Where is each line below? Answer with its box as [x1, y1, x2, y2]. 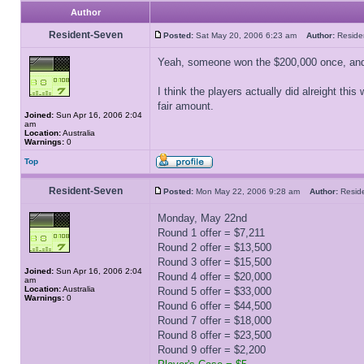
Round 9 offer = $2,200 [158, 344, 266, 356]
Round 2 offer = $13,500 [158, 241, 271, 253]
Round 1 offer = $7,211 [158, 227, 265, 239]
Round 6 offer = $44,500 [158, 300, 271, 312]
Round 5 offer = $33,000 [158, 285, 271, 297]
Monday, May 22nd [158, 212, 247, 224]
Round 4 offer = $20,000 [158, 271, 271, 283]
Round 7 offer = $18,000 [158, 314, 271, 327]
